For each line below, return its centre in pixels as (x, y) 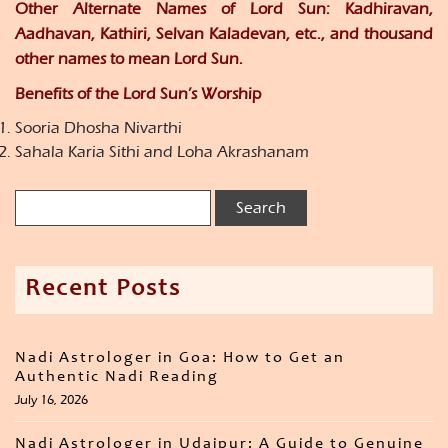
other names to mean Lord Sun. (129, 59)
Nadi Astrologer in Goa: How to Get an (180, 358)
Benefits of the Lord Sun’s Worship (138, 94)
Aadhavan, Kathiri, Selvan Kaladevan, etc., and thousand (224, 34)
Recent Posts (103, 290)
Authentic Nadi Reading (117, 377)
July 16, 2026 (51, 400)
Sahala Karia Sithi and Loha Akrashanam (162, 152)
